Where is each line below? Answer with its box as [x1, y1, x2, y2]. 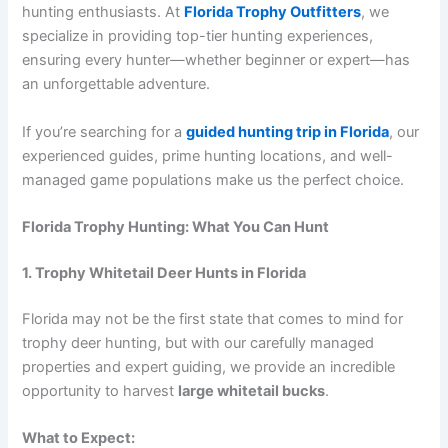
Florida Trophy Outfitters [184, 3, 362, 22]
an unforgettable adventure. [22, 75, 211, 94]
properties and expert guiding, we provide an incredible [22, 357, 396, 376]
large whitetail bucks [178, 381, 326, 400]
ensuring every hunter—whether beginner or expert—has [22, 51, 411, 70]
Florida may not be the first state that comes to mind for [22, 309, 404, 328]
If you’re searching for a [22, 122, 187, 141]
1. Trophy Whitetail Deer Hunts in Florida [22, 263, 307, 282]
